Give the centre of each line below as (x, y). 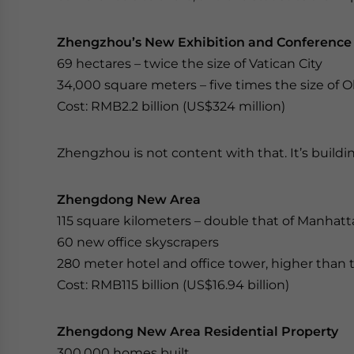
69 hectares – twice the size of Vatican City (190, 64)
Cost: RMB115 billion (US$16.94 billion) (173, 285)
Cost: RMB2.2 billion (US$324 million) (171, 106)
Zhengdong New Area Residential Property (198, 331)
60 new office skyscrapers (138, 242)
